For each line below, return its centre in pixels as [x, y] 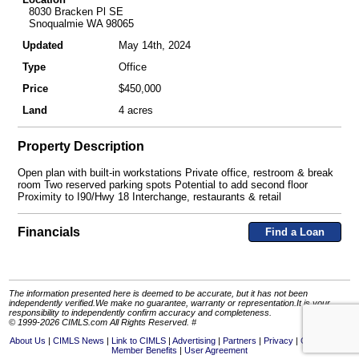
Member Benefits [144, 351]
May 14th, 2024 [154, 45]
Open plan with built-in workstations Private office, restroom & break [175, 172]
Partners [239, 341]
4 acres [135, 110]
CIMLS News [78, 341]
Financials [48, 232]
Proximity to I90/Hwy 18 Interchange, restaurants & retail [149, 196]
